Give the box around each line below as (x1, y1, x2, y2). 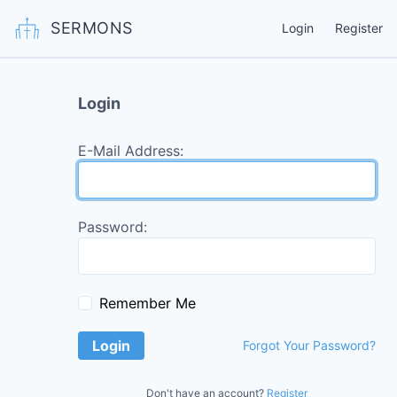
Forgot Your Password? (243, 338, 376, 353)
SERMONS (51, 19, 133, 37)
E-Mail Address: (78, 142, 183, 160)
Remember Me (99, 294, 196, 312)
